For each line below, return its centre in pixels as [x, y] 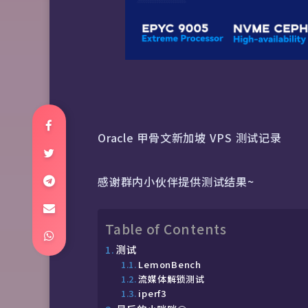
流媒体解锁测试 [172, 279]
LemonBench [170, 265]
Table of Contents [166, 229]
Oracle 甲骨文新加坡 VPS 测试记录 [190, 138]
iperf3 [152, 294]
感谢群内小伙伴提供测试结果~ [176, 182]
